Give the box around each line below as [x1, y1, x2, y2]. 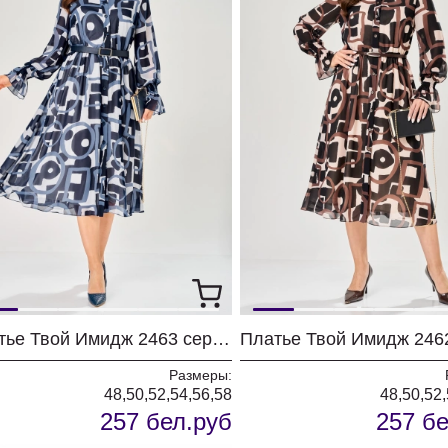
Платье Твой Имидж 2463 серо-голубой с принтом [212, 329, 230, 349]
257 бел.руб [100, 408, 232, 435]
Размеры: [169, 367, 232, 383]
